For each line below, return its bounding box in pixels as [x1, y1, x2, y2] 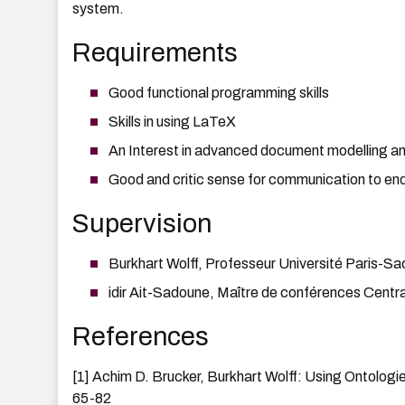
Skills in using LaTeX [108, 114, 236, 130]
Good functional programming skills [108, 85, 329, 101]
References [72, 323, 209, 352]
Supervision [72, 210, 212, 239]
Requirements [72, 39, 238, 68]
